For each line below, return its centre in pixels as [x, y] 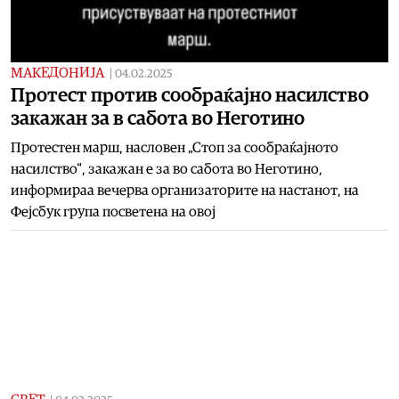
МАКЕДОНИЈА [57, 73]
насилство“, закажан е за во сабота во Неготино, [167, 169]
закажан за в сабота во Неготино [158, 118]
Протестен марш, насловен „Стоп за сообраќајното [175, 147]
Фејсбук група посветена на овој [113, 212]
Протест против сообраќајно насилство [190, 95]
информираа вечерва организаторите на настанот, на [185, 190]
